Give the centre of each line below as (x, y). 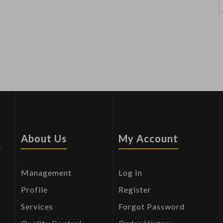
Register (135, 190)
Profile (34, 190)
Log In (130, 173)
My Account (148, 139)
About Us (44, 139)
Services (37, 207)
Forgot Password (151, 207)
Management (46, 173)
